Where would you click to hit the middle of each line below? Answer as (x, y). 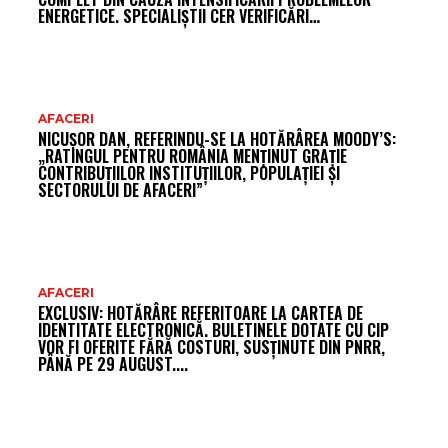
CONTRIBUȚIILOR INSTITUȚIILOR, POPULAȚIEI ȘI (189, 172)
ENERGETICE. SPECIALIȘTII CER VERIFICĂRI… (179, 15)
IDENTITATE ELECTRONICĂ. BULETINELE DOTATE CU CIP (213, 329)
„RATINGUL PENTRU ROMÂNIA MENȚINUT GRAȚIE (192, 155)
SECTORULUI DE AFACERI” (120, 189)
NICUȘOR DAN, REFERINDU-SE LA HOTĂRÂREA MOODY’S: (217, 138)
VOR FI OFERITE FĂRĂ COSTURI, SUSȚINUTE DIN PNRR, (211, 346)
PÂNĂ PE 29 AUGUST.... (113, 363)
